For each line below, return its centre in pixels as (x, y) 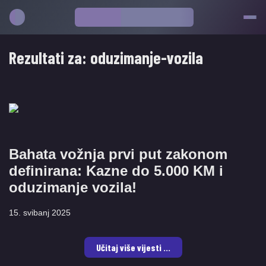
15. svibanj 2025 (40, 213)
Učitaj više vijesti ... (133, 247)
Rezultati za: (50, 58)
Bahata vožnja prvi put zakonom (118, 154)
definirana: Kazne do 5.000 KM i (116, 171)
